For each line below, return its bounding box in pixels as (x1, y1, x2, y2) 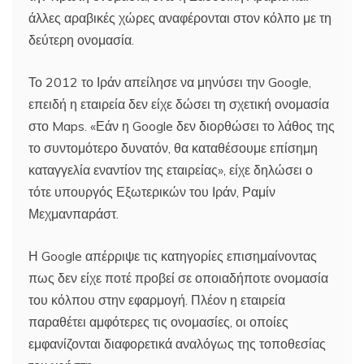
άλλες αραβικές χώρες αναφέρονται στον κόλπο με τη (28, 9, 331, 26)
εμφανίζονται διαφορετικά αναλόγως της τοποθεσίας (28, 335, 326, 352)
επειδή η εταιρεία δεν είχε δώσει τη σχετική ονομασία (28, 95, 329, 112)
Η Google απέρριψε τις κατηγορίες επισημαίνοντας (28, 247, 317, 264)
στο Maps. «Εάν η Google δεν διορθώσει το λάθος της (28, 117, 335, 134)
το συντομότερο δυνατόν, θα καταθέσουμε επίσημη (28, 139, 318, 156)
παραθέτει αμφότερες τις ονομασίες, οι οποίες (28, 313, 288, 330)
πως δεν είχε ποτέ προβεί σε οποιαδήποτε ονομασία (28, 269, 328, 286)
